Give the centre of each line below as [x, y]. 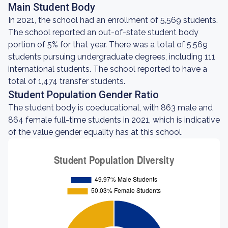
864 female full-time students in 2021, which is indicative [114, 120]
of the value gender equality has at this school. [95, 132]
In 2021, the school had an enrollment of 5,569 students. [113, 20]
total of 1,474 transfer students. [67, 81]
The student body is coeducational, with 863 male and [110, 108]
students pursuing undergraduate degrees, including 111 [112, 57]
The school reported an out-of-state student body [103, 32]
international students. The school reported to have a [108, 69]
